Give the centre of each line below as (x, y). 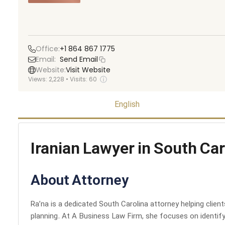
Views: (38, 79)
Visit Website (88, 70)
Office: (48, 49)
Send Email (79, 59)
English (127, 105)
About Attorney (80, 181)
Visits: (79, 79)
